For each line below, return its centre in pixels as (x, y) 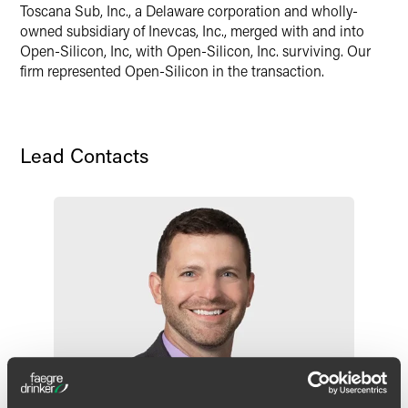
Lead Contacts (84, 155)
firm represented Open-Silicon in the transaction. (172, 71)
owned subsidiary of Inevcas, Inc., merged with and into (192, 31)
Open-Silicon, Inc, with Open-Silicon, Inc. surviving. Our (195, 51)
